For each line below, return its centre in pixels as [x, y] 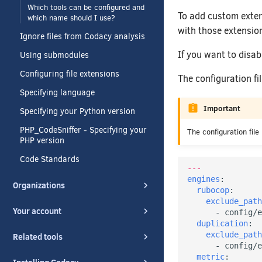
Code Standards [50, 159]
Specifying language [57, 93]
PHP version [42, 141]
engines [204, 179]
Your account [37, 211]
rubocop [213, 190]
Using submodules [54, 55]
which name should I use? [71, 18]
